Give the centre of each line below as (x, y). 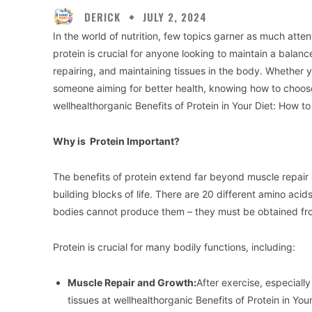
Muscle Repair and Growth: (132, 283)
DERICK (102, 16)
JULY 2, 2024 (175, 17)
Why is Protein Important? (116, 141)
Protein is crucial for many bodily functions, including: (174, 247)
